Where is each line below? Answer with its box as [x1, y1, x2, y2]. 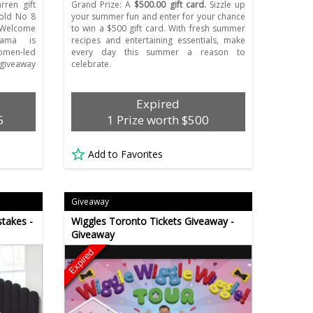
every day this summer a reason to [71, 46, 245, 59]
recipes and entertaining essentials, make [71, 34, 245, 47]
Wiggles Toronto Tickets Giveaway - [71, 214, 234, 228]
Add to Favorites [87, 147, 163, 161]
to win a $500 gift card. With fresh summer [71, 22, 245, 35]
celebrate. [71, 58, 111, 71]
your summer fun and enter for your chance [71, 10, 245, 23]
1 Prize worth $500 [107, 112, 210, 129]
